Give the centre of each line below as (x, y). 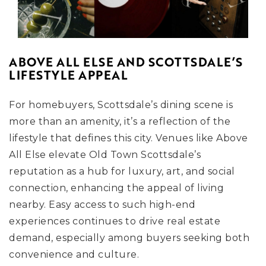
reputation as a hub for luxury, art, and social (122, 171)
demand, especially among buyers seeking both (129, 238)
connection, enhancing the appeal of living (116, 188)
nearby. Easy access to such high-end (102, 205)
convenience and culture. (74, 254)
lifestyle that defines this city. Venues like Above (129, 138)
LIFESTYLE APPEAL (68, 75)
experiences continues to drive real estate (115, 221)
